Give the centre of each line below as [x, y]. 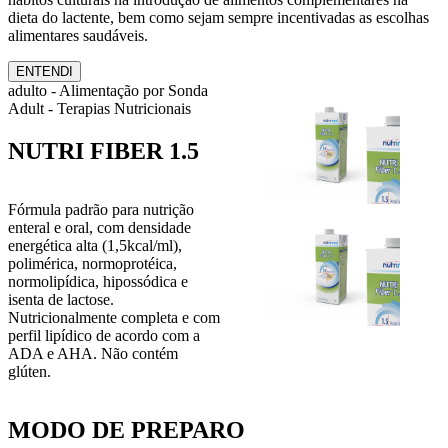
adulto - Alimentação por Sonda [108, 90]
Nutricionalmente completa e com [114, 317]
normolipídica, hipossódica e [98, 281]
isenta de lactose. [61, 299]
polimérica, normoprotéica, [92, 263]
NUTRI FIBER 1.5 [103, 150]
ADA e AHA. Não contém [93, 353]
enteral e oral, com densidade [99, 227]
